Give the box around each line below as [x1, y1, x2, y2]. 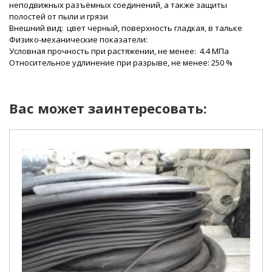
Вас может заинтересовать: [9, 99, 207, 118]
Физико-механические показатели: [9, 34, 148, 45]
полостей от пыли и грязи [9, 11, 108, 22]
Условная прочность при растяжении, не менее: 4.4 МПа [9, 46, 229, 56]
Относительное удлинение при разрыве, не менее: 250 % [9, 57, 233, 68]
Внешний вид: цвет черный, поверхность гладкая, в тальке [9, 22, 242, 33]
